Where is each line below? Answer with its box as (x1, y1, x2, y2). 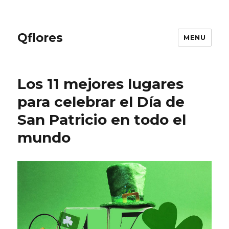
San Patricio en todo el (17, 111, 187, 128)
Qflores (17, 30, 63, 45)
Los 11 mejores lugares (17, 75, 184, 93)
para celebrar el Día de (17, 93, 185, 110)
